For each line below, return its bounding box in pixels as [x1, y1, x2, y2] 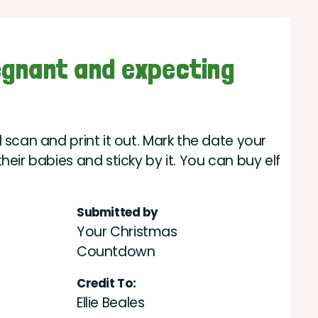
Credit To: [77, 275, 136, 292]
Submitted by [77, 204, 158, 221]
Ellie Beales [77, 293, 145, 313]
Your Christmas [77, 222, 177, 242]
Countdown [77, 242, 155, 262]
